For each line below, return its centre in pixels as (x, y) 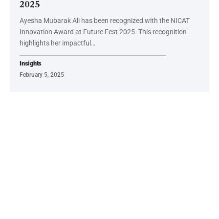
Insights (31, 63)
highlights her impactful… (57, 43)
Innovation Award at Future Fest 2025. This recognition (103, 32)
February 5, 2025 (42, 75)
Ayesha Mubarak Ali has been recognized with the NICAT (105, 20)
